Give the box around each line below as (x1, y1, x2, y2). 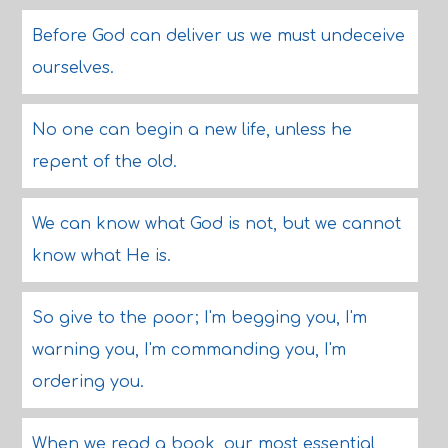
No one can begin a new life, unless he (31, 121, 352, 139)
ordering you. (31, 373, 144, 391)
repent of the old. (31, 153, 177, 171)
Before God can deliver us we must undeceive (31, 27, 405, 45)
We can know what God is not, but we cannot (31, 215, 401, 233)
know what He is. (31, 247, 171, 265)
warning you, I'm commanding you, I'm (31, 341, 346, 359)
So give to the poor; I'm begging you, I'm (31, 309, 367, 327)
